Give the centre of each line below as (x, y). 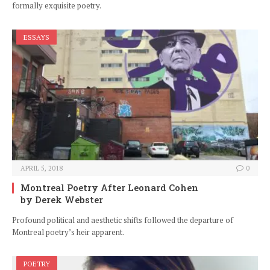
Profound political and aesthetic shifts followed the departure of (123, 220)
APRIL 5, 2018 (42, 168)
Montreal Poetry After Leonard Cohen (109, 188)
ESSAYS (36, 37)
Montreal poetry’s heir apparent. (68, 232)
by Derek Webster (62, 200)
